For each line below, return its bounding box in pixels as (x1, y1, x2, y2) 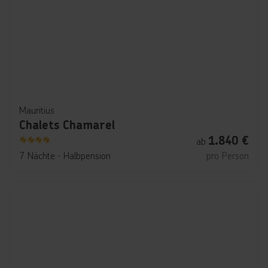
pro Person (206, 149, 249, 162)
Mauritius (19, 103, 54, 116)
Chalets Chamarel (19, 117, 115, 133)
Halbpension (63, 149, 111, 162)
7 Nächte (19, 149, 55, 162)
